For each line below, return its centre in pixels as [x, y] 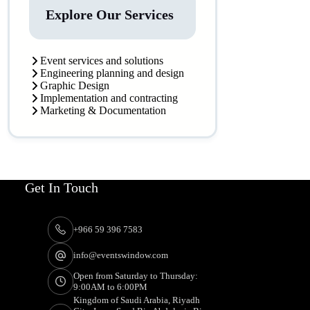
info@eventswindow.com [121, 255]
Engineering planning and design [112, 73]
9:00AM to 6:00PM [111, 286]
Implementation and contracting [109, 98]
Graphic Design [75, 85]
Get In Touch [62, 188]
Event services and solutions [102, 61]
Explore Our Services [110, 15]
